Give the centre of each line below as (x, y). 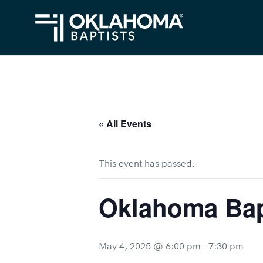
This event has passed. (147, 163)
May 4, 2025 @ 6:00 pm (150, 246)
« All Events (125, 124)
